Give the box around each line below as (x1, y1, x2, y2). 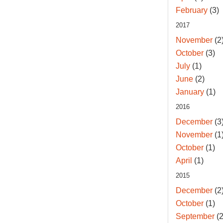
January (175, 88, 204, 97)
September (175, 212, 215, 221)
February (175, 6, 208, 15)
